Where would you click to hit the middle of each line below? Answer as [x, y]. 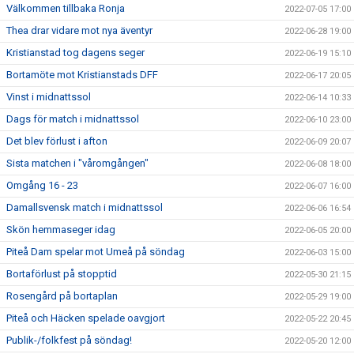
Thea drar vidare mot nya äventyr [79, 30]
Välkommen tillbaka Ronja [66, 8]
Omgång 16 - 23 [42, 185]
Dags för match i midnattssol [73, 119]
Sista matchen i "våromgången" [77, 163]
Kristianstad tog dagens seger [75, 52]
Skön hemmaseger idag [61, 229]
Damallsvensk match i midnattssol [85, 207]
